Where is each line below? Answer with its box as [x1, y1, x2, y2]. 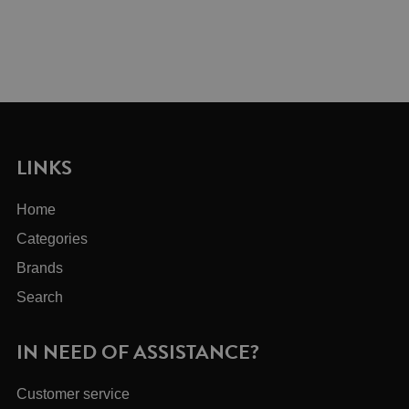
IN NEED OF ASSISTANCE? [16, 336, 260, 367]
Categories [16, 231, 89, 247]
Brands [16, 260, 64, 277]
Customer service [16, 386, 131, 403]
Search [16, 289, 64, 306]
